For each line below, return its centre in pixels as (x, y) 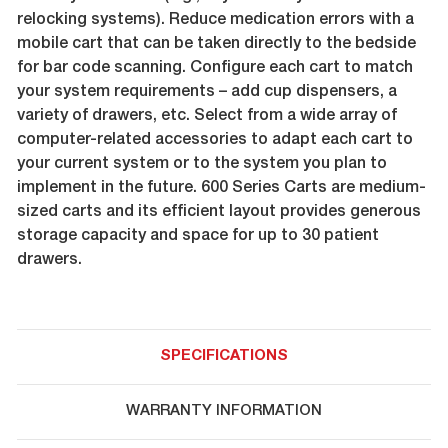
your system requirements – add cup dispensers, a (206, 93)
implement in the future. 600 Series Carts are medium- (221, 189)
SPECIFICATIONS (224, 357)
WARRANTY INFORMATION (224, 412)
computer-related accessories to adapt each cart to (214, 141)
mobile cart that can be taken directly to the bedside (216, 45)
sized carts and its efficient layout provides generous (218, 213)
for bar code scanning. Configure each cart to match (214, 69)
